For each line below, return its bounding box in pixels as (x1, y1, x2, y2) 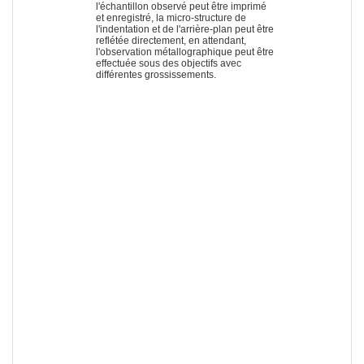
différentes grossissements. (96, 68, 216, 80)
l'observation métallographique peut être (96, 45, 274, 58)
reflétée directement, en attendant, (96, 34, 246, 46)
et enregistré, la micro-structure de (96, 11, 246, 24)
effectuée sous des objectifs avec (96, 57, 241, 69)
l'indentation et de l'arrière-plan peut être (96, 23, 274, 35)
